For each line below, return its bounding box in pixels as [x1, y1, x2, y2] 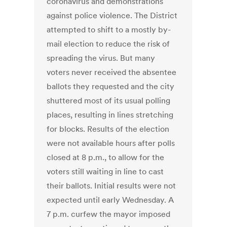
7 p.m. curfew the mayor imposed [47, 209, 171, 219]
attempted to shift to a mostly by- [47, 24, 171, 35]
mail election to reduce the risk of [47, 39, 170, 49]
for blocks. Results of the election [47, 124, 170, 134]
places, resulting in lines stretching [47, 109, 174, 120]
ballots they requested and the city [47, 81, 175, 92]
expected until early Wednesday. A [47, 195, 174, 205]
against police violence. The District [47, 10, 178, 21]
